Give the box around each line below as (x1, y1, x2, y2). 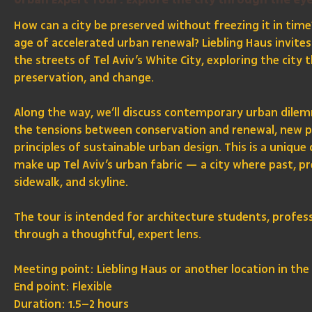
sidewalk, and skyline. (14, 174, 129, 192)
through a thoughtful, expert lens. (14, 226, 202, 244)
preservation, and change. (14, 70, 155, 87)
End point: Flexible (14, 279, 113, 296)
